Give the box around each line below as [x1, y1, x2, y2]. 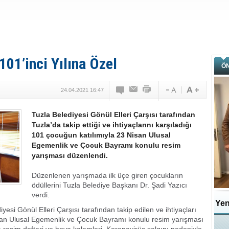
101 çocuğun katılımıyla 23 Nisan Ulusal [32, 131, 171, 139]
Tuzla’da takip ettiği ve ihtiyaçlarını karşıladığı [32, 121, 192, 129]
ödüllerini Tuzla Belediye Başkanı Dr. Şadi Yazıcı [32, 181, 187, 189]
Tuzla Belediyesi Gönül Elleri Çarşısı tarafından [32, 110, 195, 119]
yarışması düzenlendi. [32, 151, 108, 159]
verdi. [32, 191, 50, 199]
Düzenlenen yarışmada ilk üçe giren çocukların [32, 171, 183, 179]
